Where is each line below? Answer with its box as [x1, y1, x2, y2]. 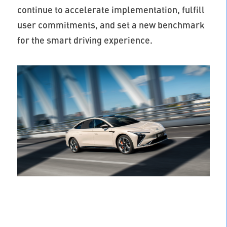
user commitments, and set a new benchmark [17, 19, 205, 31]
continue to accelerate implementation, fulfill [17, 4, 205, 16]
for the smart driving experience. [17, 34, 153, 46]
